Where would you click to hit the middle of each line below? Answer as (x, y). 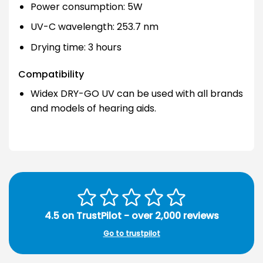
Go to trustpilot (131, 234)
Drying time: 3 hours (76, 47)
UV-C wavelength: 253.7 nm (94, 27)
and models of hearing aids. (93, 108)
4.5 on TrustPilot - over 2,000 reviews (131, 216)
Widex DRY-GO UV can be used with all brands (136, 93)
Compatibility (51, 74)
